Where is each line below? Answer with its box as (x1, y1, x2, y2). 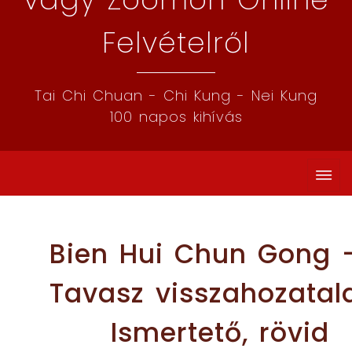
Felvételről (102, 23, 250, 63)
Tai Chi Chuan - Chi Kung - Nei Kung (35, 86, 317, 105)
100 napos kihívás (109, 107, 243, 126)
